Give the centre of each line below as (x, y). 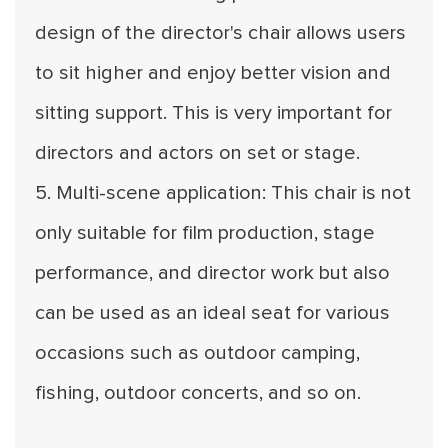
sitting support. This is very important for (213, 113)
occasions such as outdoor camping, (197, 353)
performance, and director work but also (212, 273)
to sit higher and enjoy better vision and (213, 73)
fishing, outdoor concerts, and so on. (198, 393)
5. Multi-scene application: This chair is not (223, 193)
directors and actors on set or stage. (197, 153)
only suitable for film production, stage (205, 233)
